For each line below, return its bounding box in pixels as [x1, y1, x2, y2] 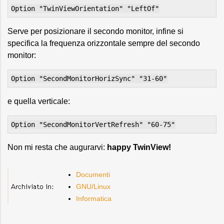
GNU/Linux [76, 182, 110, 190]
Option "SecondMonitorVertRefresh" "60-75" [11, 120, 175, 128]
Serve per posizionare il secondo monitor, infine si [7, 27, 183, 35]
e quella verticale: [7, 97, 70, 105]
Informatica [76, 194, 111, 202]
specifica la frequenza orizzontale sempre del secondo [7, 39, 200, 47]
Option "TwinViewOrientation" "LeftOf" [11, 4, 159, 12]
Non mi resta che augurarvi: [7, 143, 107, 151]
